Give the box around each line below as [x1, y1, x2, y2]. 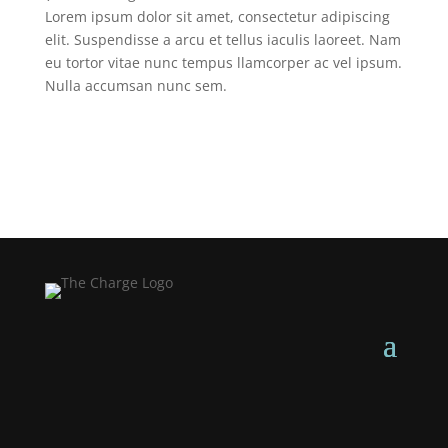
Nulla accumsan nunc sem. [44, 76, 227, 95]
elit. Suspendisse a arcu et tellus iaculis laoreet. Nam [44, 30, 401, 49]
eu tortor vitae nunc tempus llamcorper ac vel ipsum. [44, 53, 402, 72]
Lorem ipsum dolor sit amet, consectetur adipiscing [44, 7, 390, 26]
